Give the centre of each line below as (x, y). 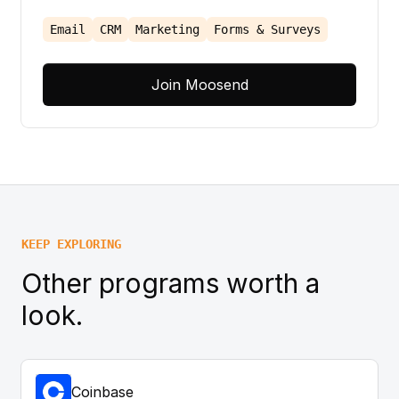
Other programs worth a (171, 283)
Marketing (167, 29)
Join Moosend (199, 84)
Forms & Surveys (267, 29)
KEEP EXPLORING (71, 244)
